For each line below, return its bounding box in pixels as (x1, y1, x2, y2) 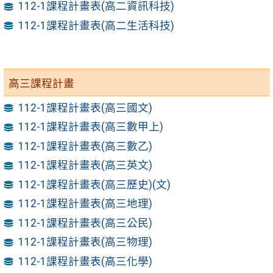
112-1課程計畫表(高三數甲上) (18, 121, 164, 133)
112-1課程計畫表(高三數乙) (18, 140, 153, 152)
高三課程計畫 (9, 77, 75, 90)
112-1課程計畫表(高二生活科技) (18, 19, 175, 32)
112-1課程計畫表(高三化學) (18, 255, 153, 268)
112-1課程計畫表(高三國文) (18, 101, 153, 114)
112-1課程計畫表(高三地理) (18, 197, 153, 210)
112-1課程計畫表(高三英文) (18, 159, 153, 172)
